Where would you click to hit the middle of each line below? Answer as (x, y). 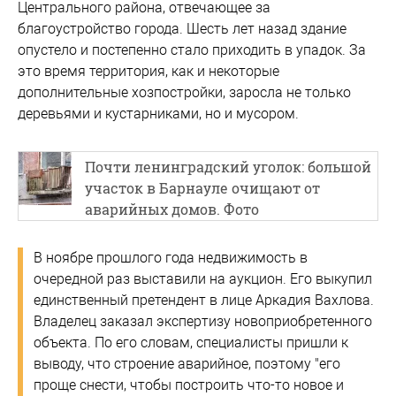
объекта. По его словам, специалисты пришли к (191, 342)
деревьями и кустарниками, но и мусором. (158, 113)
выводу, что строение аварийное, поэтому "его (187, 363)
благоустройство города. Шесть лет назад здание (182, 28)
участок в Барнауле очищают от (202, 187)
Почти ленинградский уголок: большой (228, 166)
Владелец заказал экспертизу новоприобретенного (203, 321)
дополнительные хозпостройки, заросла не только (184, 92)
